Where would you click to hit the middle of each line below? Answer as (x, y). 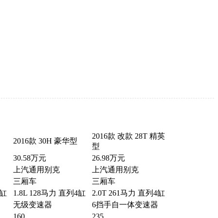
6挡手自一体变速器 (125, 205)
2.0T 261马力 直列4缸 (128, 193)
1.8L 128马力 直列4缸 (49, 193)
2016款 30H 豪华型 (45, 141)
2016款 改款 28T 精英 (128, 136)
